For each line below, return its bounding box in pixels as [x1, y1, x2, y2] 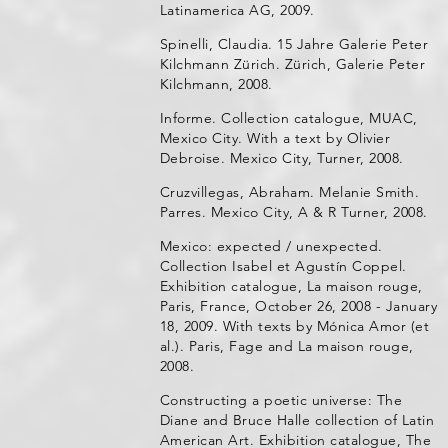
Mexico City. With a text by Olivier [159, 129, 391, 147]
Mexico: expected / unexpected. [159, 237, 383, 255]
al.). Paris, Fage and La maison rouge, [159, 337, 414, 355]
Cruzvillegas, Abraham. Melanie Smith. [159, 183, 420, 201]
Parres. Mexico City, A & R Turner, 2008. [159, 203, 428, 221]
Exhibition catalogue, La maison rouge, [159, 277, 423, 295]
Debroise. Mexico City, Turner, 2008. [159, 149, 404, 167]
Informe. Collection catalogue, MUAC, [159, 109, 418, 127]
